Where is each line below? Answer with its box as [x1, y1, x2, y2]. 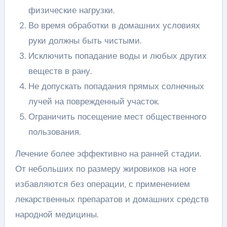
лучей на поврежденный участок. [28, 95, 159, 107]
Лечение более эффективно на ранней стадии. [15, 147, 201, 159]
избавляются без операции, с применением [15, 178, 190, 190]
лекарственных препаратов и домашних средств [15, 193, 209, 205]
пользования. [28, 126, 81, 137]
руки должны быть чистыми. [28, 34, 141, 46]
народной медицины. [15, 208, 98, 220]
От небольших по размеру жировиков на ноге [15, 163, 196, 174]
